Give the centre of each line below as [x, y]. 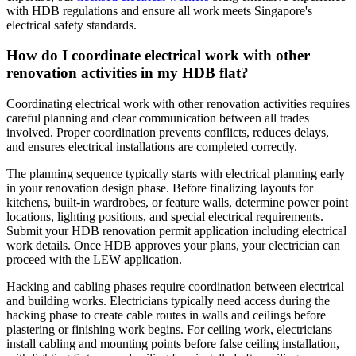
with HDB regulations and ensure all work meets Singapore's [159, 10]
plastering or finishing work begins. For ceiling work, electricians [169, 330]
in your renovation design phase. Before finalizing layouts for [160, 188]
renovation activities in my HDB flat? [128, 73]
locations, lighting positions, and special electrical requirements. [165, 217]
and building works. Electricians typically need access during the [168, 301]
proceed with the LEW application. [94, 260]
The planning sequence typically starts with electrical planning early [176, 174]
